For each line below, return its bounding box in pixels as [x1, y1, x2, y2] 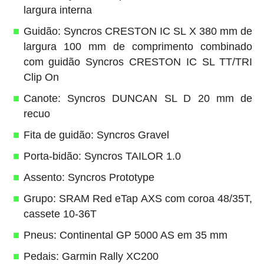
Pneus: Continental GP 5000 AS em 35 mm [23, 229, 227, 241]
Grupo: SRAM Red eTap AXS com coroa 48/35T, [23, 192, 253, 204]
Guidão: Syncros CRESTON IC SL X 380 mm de [23, 25, 253, 37]
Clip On [23, 71, 59, 83]
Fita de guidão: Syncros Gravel [23, 128, 169, 141]
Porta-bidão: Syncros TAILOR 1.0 [23, 150, 181, 162]
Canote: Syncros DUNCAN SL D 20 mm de [23, 92, 253, 104]
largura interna [23, 4, 92, 16]
